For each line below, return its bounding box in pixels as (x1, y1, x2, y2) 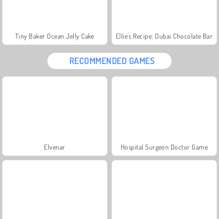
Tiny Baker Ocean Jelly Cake (15, 31, 94, 40)
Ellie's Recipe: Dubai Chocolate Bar (115, 31, 213, 40)
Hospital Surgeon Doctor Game (120, 142, 208, 151)
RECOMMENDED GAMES (69, 55, 155, 66)
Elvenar (44, 142, 66, 151)
